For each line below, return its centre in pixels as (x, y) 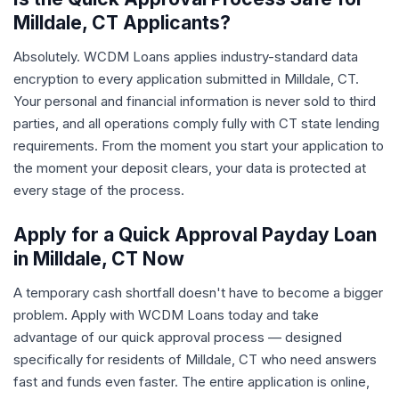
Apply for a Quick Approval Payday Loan (195, 235)
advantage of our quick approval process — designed (178, 337)
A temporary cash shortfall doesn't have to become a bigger (198, 293)
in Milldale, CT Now (99, 259)
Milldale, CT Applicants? (122, 23)
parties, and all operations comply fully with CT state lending (196, 123)
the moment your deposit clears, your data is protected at (190, 168)
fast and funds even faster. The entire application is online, (191, 382)
